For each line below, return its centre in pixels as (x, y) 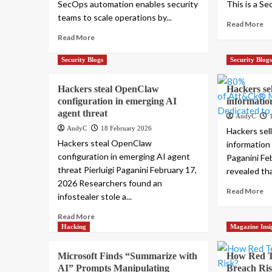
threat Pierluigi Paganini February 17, (127, 170)
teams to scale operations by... (114, 18)
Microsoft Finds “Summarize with (127, 256)
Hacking (73, 227)
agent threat (82, 114)
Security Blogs (82, 60)
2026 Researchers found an (110, 183)
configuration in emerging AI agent (124, 157)
